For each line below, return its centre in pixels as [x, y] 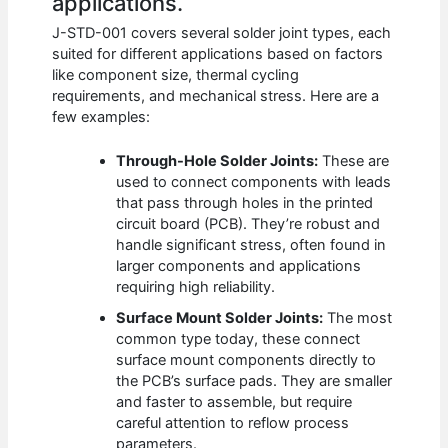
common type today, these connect [238, 339]
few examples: [101, 116]
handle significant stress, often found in [251, 245]
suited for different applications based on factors [218, 53]
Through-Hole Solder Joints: [217, 161]
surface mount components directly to [246, 360]
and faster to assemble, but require [234, 402]
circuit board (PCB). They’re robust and [248, 224]
